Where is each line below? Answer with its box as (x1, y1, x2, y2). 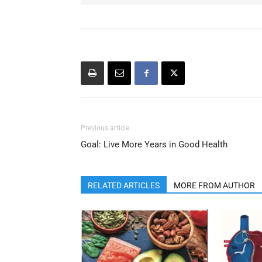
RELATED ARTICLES (88, 181, 160, 191)
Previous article (81, 124, 129, 133)
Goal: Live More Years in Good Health (81, 139, 227, 150)
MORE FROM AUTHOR (174, 181, 255, 191)
